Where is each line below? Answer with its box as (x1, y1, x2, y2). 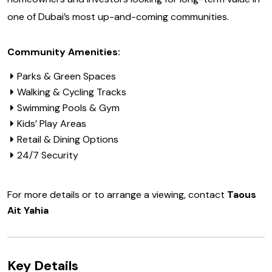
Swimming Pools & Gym (17, 101, 120, 115)
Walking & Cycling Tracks (17, 86, 126, 99)
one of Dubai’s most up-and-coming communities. (7, 10, 229, 24)
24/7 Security (17, 149, 78, 162)
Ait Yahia (7, 204, 49, 217)
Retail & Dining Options (17, 133, 118, 146)
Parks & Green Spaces (17, 70, 116, 83)
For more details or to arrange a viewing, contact (7, 188, 227, 202)
